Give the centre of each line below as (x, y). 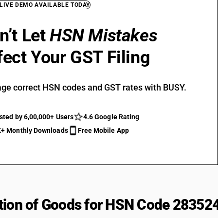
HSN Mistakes (104, 36)
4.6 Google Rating (111, 117)
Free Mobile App (103, 130)
